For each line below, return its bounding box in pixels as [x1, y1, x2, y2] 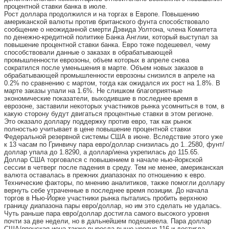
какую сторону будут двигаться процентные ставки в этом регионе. [4, 110, 214, 118]
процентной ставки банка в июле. [4, 3, 107, 10]
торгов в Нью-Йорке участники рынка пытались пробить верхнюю [4, 194, 208, 202]
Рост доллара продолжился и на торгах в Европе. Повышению [4, 10, 199, 18]
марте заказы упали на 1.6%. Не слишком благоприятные [4, 87, 182, 95]
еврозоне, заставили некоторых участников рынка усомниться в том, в [4, 102, 224, 110]
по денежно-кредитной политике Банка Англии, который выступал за [4, 33, 218, 41]
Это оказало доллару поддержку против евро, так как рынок [4, 118, 192, 125]
